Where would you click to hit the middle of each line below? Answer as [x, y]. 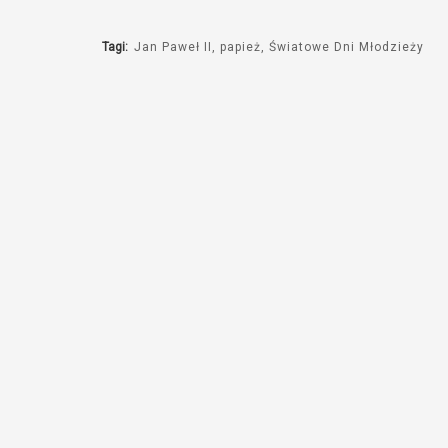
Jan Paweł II [173, 46]
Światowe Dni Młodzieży [347, 46]
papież [241, 46]
